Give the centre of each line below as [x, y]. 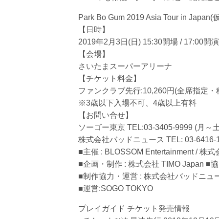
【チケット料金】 [109, 78]
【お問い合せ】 [106, 115]
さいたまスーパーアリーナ [125, 66]
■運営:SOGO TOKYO [116, 188]
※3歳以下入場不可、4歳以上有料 [137, 103]
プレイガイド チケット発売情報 [134, 208]
